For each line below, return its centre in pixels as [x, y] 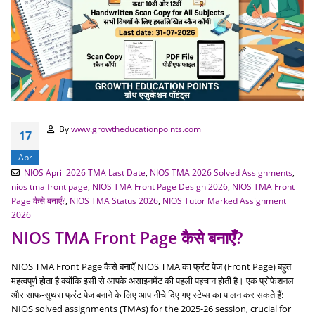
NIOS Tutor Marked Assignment [224, 201]
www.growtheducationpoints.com [136, 129]
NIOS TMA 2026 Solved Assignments [221, 173]
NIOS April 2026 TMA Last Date [84, 173]
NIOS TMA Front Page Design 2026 [160, 187]
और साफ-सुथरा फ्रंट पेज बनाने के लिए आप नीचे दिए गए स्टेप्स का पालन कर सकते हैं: [147, 295]
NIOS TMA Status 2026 [114, 201]
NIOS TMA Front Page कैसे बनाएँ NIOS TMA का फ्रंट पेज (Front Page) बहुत [151, 267]
